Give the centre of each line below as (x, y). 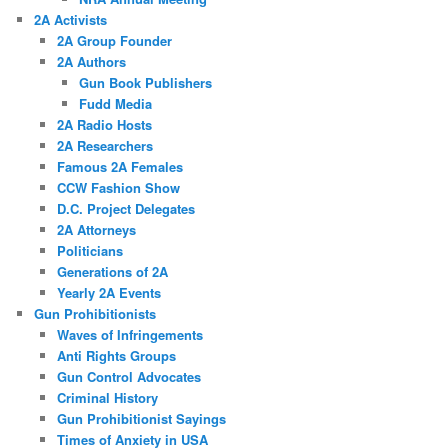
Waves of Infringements (129, 334)
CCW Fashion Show (118, 187)
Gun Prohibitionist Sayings (141, 418)
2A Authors (91, 61)
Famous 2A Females (119, 166)
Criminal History (107, 397)
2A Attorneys (96, 229)
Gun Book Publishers (146, 82)
